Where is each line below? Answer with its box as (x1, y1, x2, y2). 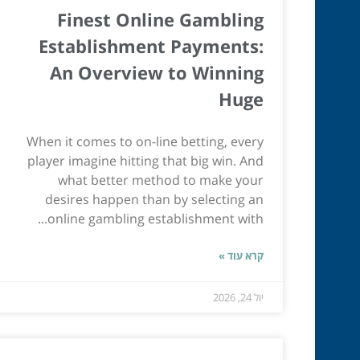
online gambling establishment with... (47, 209, 264, 227)
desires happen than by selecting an (45, 190, 264, 208)
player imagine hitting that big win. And (27, 151, 264, 170)
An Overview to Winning (50, 59, 264, 84)
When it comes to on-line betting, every (27, 132, 264, 150)
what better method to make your (58, 170, 264, 189)
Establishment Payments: (39, 33, 264, 58)
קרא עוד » (219, 247, 264, 263)
